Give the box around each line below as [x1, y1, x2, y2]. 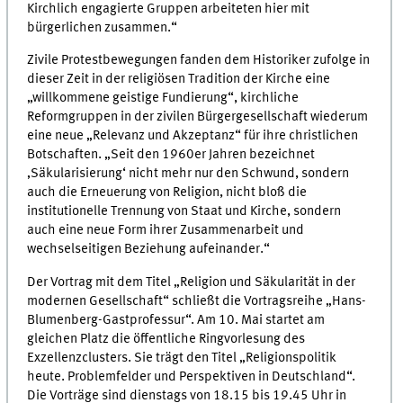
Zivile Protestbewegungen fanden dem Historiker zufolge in [27, 53, 371, 68]
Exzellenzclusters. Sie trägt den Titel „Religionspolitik [27, 350, 337, 365]
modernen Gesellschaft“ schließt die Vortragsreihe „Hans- [27, 293, 367, 309]
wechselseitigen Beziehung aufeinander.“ [27, 242, 271, 257]
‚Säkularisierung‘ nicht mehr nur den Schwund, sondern [27, 166, 350, 182]
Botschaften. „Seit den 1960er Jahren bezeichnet [27, 148, 316, 163]
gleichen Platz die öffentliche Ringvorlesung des [27, 331, 306, 346]
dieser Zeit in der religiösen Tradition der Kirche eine [27, 72, 331, 87]
